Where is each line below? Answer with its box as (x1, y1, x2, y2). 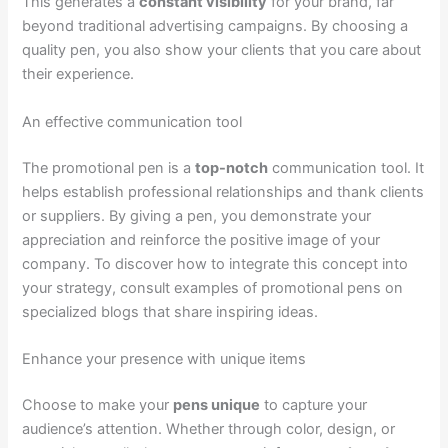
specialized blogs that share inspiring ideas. (22, 302, 319, 321)
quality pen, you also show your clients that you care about (22, 41, 422, 60)
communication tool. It (268, 158, 425, 177)
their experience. (22, 65, 135, 84)
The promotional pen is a (22, 158, 196, 177)
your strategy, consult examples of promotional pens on (22, 278, 404, 297)
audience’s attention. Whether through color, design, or (22, 419, 396, 438)
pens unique (173, 395, 261, 414)
